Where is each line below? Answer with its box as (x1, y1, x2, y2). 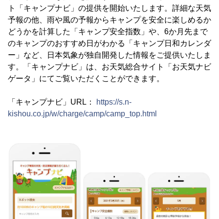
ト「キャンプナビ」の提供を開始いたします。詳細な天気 (8, 4, 211, 12)
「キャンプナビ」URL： (8, 98, 96, 106)
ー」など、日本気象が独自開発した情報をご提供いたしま (8, 51, 211, 59)
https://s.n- (96, 98, 131, 106)
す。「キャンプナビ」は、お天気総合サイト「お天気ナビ (8, 63, 211, 71)
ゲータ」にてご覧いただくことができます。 (8, 74, 164, 83)
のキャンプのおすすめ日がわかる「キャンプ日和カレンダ (8, 39, 211, 47)
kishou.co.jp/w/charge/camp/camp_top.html (8, 109, 157, 118)
